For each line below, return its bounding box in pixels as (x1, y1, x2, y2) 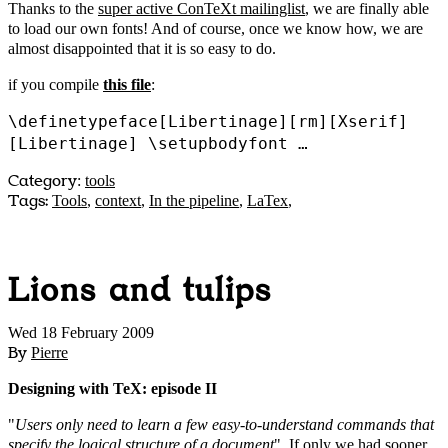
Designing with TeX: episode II (8, 380, 217, 398)
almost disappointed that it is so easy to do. (8, 39, 276, 57)
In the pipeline (149, 191, 239, 209)
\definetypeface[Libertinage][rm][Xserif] (8, 111, 408, 131)
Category (8, 170, 77, 191)
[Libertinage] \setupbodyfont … (8, 133, 308, 153)
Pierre (31, 344, 68, 362)
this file (103, 75, 151, 93)
